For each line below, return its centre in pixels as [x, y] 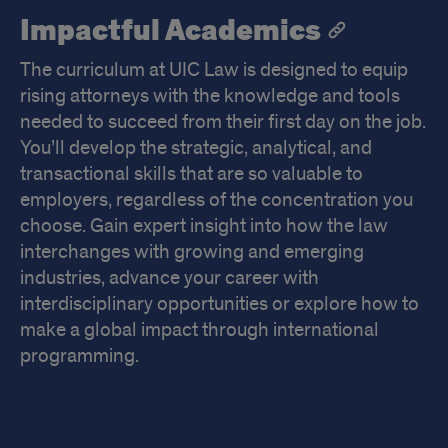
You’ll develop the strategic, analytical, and [196, 147]
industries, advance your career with [169, 277]
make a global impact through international [199, 329]
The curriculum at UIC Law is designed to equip [214, 69]
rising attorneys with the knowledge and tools [210, 95]
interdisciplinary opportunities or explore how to [219, 303]
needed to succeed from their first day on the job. [223, 121]
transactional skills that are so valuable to [191, 173]
